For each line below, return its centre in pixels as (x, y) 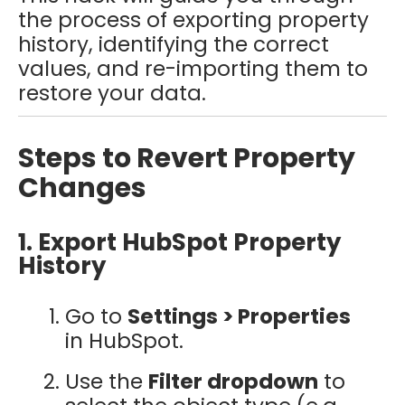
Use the (106, 381)
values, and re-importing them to (193, 68)
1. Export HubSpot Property (179, 243)
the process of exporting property (193, 19)
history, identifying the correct (174, 44)
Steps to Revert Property (187, 159)
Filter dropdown (233, 381)
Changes (82, 188)
